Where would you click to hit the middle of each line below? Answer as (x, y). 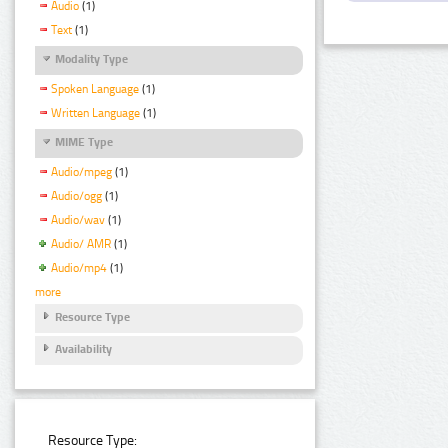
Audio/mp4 (79, 267)
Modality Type (91, 59)
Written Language (95, 113)
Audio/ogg (76, 196)
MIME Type (84, 142)
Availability (83, 349)
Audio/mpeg (81, 172)
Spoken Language (95, 89)
